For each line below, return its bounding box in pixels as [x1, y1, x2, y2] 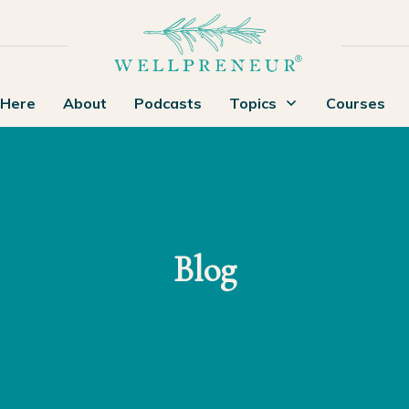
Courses [325, 93, 385, 112]
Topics [228, 93, 277, 112]
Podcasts [133, 93, 202, 112]
